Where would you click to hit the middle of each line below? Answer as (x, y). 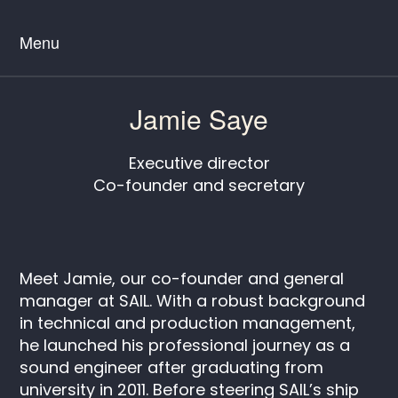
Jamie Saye (199, 119)
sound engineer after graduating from (172, 368)
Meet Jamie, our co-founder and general (182, 279)
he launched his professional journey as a (185, 346)
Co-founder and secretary (199, 186)
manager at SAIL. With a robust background (193, 301)
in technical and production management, (188, 323)
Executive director (199, 163)
